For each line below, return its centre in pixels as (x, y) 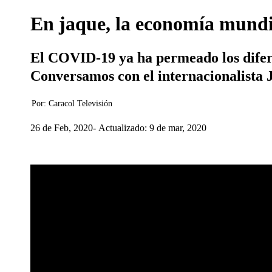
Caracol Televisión (80, 104)
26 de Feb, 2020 (62, 127)
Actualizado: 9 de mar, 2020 (152, 127)
